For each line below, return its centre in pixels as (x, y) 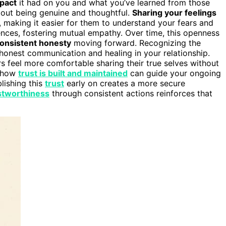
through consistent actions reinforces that (131, 93)
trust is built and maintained (73, 73)
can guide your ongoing (174, 73)
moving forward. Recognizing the (136, 43)
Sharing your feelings (174, 12)
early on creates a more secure (125, 83)
